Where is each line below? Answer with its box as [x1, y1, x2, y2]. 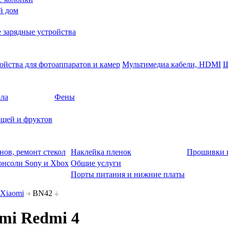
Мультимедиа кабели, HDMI [122, 60, 221, 69]
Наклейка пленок [71, 148, 131, 156]
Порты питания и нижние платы [71, 170, 185, 179]
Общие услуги [71, 159, 121, 167]
